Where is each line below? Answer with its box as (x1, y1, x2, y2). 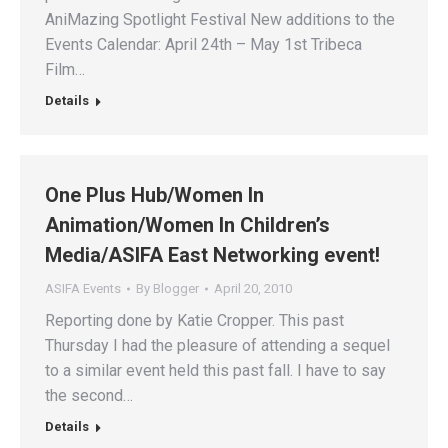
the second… (45, 385, 133, 405)
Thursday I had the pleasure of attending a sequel (45, 335, 390, 355)
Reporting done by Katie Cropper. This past (45, 310, 344, 330)
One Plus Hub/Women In (45, 182, 264, 207)
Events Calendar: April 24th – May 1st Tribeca (45, 34, 362, 54)
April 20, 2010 (214, 280, 292, 296)
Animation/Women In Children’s (45, 212, 330, 237)
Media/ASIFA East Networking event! (45, 242, 380, 267)
